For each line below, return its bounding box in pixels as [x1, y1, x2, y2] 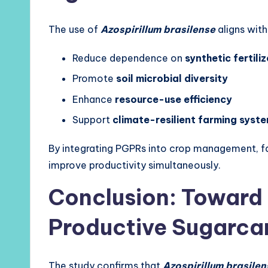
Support [72, 113, 112, 126]
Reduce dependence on [72, 51, 185, 64]
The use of [48, 23, 100, 35]
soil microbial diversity [116, 72, 228, 85]
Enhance [72, 93, 115, 105]
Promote [72, 72, 116, 85]
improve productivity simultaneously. [48, 159, 221, 171]
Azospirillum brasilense [100, 23, 215, 35]
